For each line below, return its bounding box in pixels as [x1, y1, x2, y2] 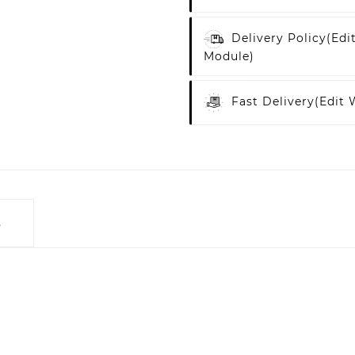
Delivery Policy [231, 31, 326, 46]
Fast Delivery [231, 94, 315, 109]
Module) [204, 49, 254, 64]
